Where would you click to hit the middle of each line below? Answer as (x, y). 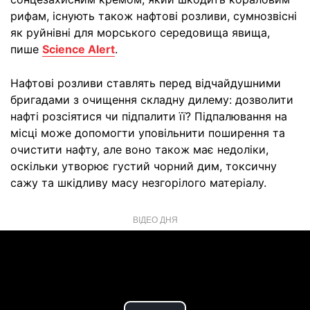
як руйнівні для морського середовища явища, (140, 33)
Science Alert (79, 49)
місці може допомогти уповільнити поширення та (148, 133)
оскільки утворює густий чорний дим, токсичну (144, 166)
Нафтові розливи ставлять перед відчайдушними (146, 83)
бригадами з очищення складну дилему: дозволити (152, 100)
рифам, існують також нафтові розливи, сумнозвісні (154, 16)
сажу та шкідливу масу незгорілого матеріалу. (138, 183)
